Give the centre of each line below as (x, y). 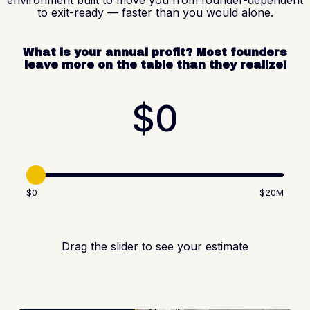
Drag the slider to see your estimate (155, 246)
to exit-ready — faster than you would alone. (155, 12)
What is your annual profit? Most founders (155, 52)
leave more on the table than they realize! (155, 64)
